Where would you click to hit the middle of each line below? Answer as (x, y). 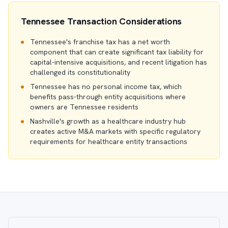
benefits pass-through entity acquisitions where (108, 97)
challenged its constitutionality (80, 72)
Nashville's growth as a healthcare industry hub (108, 121)
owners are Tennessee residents (84, 107)
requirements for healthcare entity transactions (109, 141)
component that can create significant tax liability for (117, 52)
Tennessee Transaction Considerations (102, 21)
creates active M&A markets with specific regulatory (115, 131)
